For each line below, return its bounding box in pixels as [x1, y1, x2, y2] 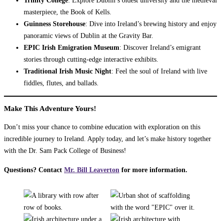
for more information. [119, 165, 187, 174]
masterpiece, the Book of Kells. [24, 7, 111, 16]
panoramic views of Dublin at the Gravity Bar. [24, 31, 153, 39]
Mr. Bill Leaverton [64, 165, 119, 174]
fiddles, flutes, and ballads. [24, 78, 99, 87]
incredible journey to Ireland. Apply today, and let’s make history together [4, 135, 211, 143]
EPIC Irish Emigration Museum [24, 43, 119, 51]
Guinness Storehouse [24, 19, 85, 28]
